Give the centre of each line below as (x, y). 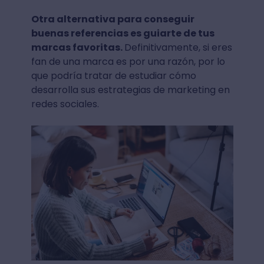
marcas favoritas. (77, 48)
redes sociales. (66, 104)
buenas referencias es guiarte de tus (123, 34)
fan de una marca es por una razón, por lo (128, 62)
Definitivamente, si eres (178, 48)
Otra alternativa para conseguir (113, 19)
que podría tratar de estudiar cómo (113, 76)
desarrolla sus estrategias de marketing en (130, 90)
